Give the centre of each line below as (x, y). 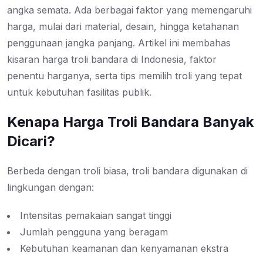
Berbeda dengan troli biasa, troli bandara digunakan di (127, 171)
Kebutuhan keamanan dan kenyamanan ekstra (124, 249)
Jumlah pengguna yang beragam (94, 232)
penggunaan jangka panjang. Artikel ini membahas (119, 43)
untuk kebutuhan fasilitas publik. (79, 92)
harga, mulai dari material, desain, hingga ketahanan (123, 27)
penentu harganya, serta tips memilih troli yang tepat (124, 76)
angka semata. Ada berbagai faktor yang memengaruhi (129, 10)
